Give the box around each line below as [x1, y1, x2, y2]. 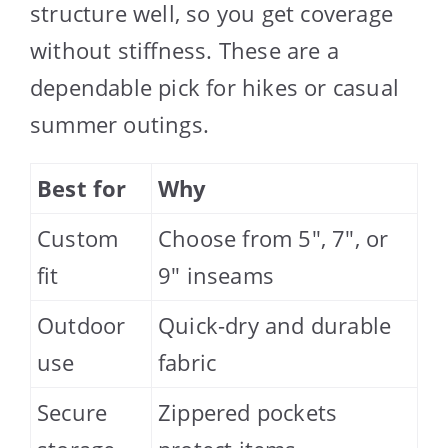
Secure [37, 397, 108, 428]
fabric [158, 347, 217, 378]
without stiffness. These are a [30, 35, 340, 66]
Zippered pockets [158, 397, 338, 428]
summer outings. [30, 109, 209, 140]
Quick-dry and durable [158, 310, 392, 341]
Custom [37, 223, 119, 254]
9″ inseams [158, 260, 274, 291]
